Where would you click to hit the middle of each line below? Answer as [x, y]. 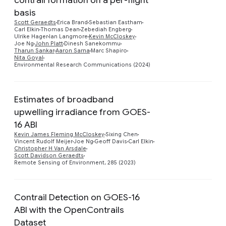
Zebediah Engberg [106, 29]
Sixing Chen [122, 134]
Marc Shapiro [109, 50]
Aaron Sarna [73, 50]
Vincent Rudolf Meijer [43, 141]
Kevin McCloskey [112, 36]
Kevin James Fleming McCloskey [59, 134]
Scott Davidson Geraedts [49, 155]
